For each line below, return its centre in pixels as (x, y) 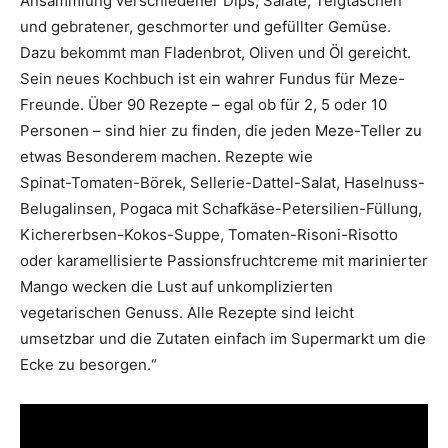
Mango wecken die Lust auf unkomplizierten (176, 287)
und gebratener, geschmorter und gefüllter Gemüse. (205, 27)
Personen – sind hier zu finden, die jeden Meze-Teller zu (221, 131)
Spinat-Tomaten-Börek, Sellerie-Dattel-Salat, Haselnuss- (222, 183)
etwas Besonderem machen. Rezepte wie (166, 157)
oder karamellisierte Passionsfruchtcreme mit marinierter (224, 261)
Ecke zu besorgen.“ (88, 365)
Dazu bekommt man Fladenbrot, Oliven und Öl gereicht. (215, 53)
